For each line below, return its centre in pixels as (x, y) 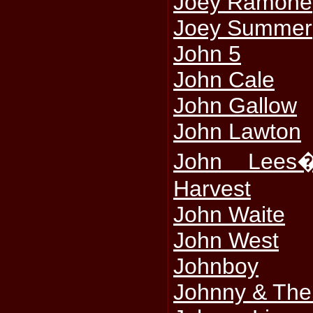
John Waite (230, 214)
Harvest (212, 189)
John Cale (224, 80)
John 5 (208, 54)
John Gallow (235, 105)
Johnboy (216, 266)
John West (226, 240)
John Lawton (238, 131)
